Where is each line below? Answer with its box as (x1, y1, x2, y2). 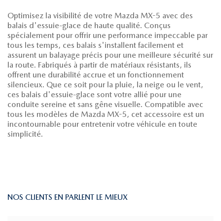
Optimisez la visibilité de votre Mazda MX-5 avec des (7, 11, 193, 20)
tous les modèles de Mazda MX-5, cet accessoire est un (7, 110, 204, 119)
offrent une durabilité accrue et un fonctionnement (7, 70, 184, 79)
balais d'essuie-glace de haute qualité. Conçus (7, 21, 171, 30)
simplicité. (7, 129, 43, 139)
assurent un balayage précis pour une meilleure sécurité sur (7, 50, 213, 60)
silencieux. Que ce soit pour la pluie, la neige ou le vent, (7, 80, 203, 89)
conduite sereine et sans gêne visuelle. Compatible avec (7, 100, 203, 109)
